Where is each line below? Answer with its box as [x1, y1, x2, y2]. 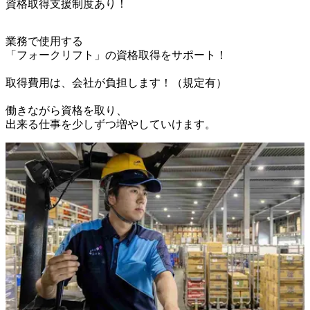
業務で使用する [6, 35, 83, 47]
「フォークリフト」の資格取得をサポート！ [6, 48, 227, 61]
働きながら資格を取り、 [6, 104, 127, 116]
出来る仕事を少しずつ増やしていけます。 [6, 118, 216, 130]
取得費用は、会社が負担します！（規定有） [6, 76, 227, 89]
